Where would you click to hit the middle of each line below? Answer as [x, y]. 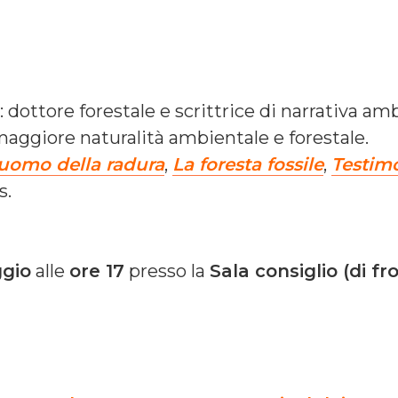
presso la [167, 271]
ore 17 [97, 271]
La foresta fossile [248, 164]
